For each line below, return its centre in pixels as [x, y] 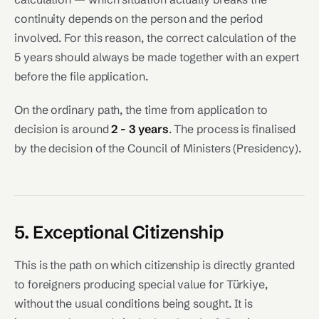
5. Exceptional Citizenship [119, 232]
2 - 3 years [140, 129]
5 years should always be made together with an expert [157, 57]
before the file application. [81, 76]
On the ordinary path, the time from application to [141, 110]
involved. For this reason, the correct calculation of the [155, 38]
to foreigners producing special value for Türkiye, [141, 284]
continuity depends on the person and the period [139, 19]
